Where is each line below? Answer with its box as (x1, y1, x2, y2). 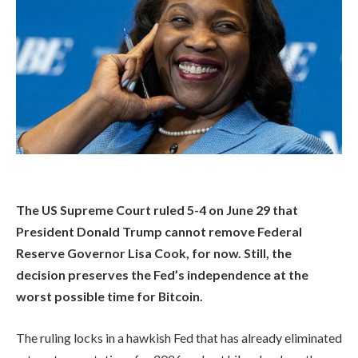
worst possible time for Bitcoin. (16, 288, 203, 304)
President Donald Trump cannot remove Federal (16, 224, 302, 240)
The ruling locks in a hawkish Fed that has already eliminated (16, 329, 342, 345)
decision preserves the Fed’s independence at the (16, 267, 308, 283)
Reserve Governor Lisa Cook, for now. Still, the (16, 245, 292, 261)
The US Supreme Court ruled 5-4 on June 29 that (16, 202, 298, 218)
